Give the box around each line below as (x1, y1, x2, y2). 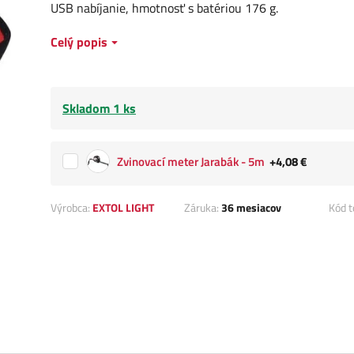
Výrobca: (51, 199, 92, 217)
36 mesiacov (220, 199, 281, 217)
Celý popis (51, 32, 107, 52)
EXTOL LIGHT (92, 199, 154, 217)
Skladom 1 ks (62, 99, 136, 119)
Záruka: (183, 199, 221, 217)
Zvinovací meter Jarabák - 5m (117, 153, 265, 171)
